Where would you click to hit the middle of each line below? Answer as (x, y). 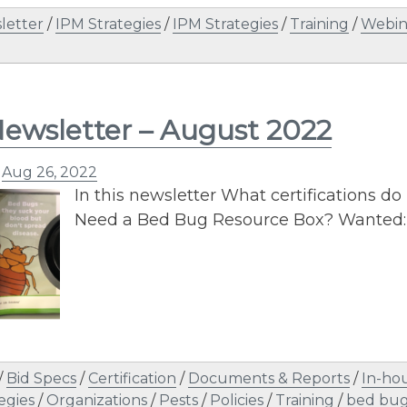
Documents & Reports (269, 378)
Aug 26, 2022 (50, 172)
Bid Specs (41, 378)
